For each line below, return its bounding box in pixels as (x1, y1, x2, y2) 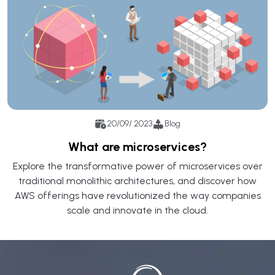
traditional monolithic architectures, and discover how (18, 174, 257, 187)
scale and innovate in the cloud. (67, 204, 208, 216)
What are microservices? (68, 139, 207, 154)
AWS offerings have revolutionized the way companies (14, 189, 261, 201)
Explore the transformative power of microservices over (12, 160, 263, 172)
